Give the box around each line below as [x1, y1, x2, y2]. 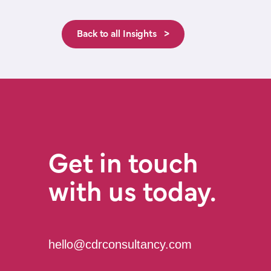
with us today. [48, 181, 217, 206]
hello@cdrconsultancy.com [48, 237, 192, 251]
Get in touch [48, 152, 198, 178]
